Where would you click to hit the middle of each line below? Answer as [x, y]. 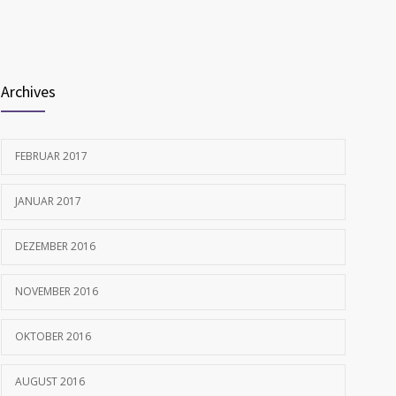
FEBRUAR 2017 [51, 156]
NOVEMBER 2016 [57, 292]
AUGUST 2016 [50, 382]
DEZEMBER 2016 [55, 247]
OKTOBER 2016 [53, 337]
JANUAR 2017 [48, 202]
